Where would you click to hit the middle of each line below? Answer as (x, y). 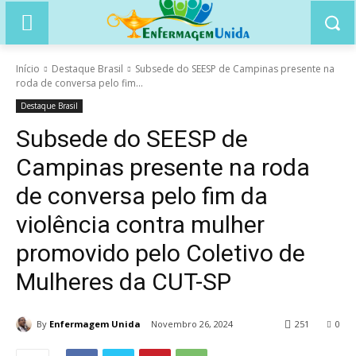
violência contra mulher (140, 224)
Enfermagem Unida (95, 323)
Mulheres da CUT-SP (124, 282)
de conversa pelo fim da (142, 196)
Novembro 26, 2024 (192, 324)
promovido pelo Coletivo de (161, 253)
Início (28, 69)
